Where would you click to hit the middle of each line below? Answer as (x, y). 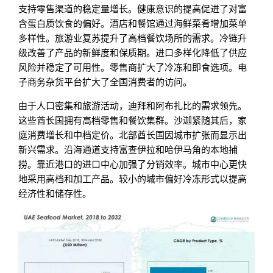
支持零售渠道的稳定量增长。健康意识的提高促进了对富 (133, 9)
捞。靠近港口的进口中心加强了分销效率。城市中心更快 (133, 164)
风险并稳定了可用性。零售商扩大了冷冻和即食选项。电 (133, 67)
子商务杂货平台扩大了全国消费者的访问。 (105, 82)
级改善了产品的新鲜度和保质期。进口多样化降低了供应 (133, 52)
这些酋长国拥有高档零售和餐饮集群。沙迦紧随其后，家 (133, 120)
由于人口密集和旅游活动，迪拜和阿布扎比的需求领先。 (133, 105)
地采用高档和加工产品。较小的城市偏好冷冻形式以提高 (133, 179)
